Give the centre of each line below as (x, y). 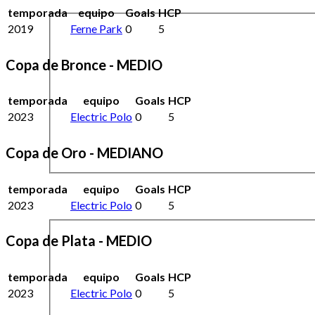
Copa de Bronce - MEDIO (84, 64)
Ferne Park (96, 29)
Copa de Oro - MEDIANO (84, 152)
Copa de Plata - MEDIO (79, 241)
